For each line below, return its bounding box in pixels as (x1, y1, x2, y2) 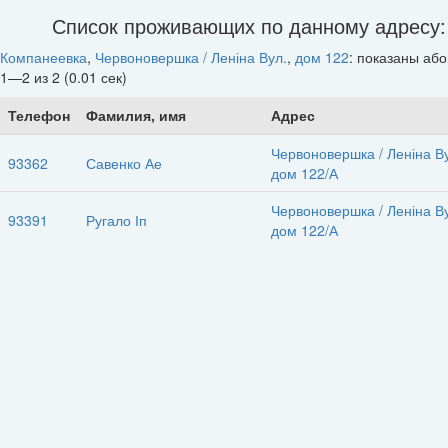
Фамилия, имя (86, 105, 186, 125)
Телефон (8, 105, 70, 125)
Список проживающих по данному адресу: (51, 11, 446, 40)
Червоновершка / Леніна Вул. (95, 47, 287, 67)
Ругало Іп (86, 210, 147, 230)
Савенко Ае (86, 153, 162, 173)
